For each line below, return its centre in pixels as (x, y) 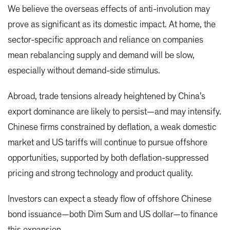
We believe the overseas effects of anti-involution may (109, 9)
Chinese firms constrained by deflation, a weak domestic (112, 127)
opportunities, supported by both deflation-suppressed (108, 158)
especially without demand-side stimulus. (84, 71)
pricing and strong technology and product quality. (100, 173)
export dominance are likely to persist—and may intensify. (114, 112)
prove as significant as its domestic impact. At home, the (112, 24)
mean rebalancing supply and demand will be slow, (101, 55)
